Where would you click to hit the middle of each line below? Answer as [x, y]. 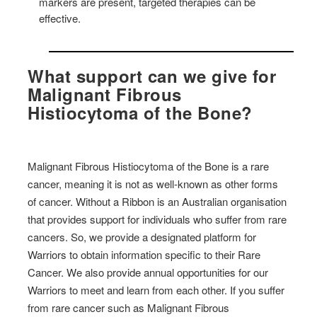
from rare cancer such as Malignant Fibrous [129, 307]
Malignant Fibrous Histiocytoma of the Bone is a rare [149, 166]
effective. [60, 18]
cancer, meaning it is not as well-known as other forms [153, 183]
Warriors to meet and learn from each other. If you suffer [156, 289]
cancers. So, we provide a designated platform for [142, 236]
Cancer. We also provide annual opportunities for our [148, 272]
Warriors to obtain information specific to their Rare [144, 254]
